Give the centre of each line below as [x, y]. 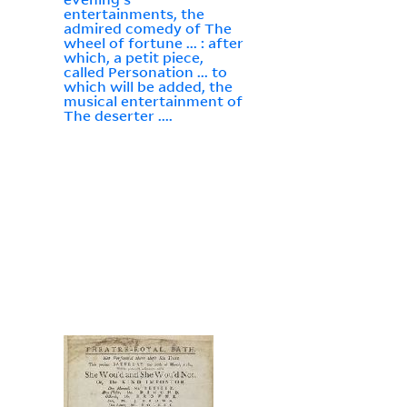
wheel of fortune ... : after [153, 43]
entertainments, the [134, 14]
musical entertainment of [153, 101]
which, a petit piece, [133, 58]
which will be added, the [148, 87]
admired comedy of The [147, 29]
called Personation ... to [145, 72]
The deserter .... [118, 116]
